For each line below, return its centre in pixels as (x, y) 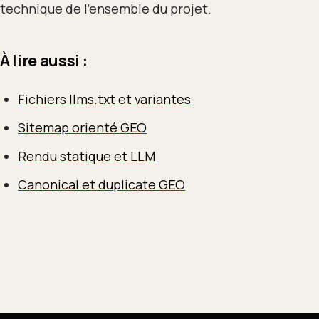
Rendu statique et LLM (87, 156)
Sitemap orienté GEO (83, 127)
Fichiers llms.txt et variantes (105, 99)
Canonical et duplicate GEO (102, 184)
